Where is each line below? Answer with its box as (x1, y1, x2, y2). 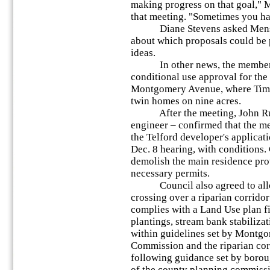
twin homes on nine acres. (131, 95, 241, 107)
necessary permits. (131, 168, 210, 179)
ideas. (131, 47, 155, 58)
